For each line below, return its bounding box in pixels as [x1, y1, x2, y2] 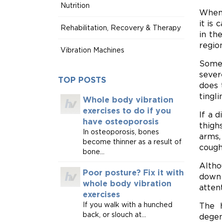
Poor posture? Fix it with [83, 168, 184, 177]
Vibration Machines [60, 46, 124, 54]
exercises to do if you [83, 106, 171, 115]
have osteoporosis [83, 117, 159, 126]
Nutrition [60, 1, 90, 9]
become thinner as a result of [83, 138, 182, 145]
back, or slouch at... [83, 211, 146, 218]
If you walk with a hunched [83, 201, 172, 208]
